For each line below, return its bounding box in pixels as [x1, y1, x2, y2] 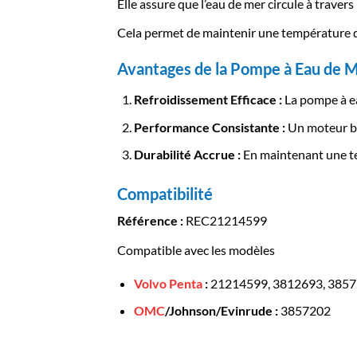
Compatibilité [117, 184, 213, 204]
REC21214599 [183, 213, 267, 229]
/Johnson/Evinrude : [164, 303, 278, 319]
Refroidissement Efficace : [133, 92, 282, 108]
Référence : [117, 213, 183, 229]
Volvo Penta [133, 275, 202, 291]
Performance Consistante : [133, 119, 285, 135]
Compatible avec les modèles [117, 241, 275, 257]
